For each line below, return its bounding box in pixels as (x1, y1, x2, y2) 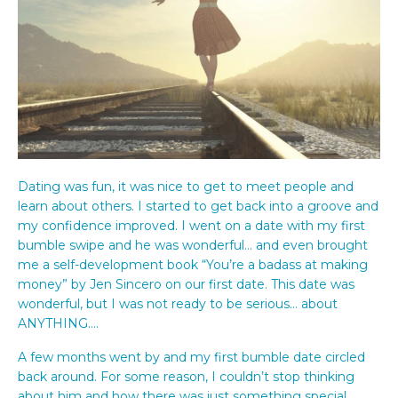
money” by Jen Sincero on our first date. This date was (18, 275, 354, 292)
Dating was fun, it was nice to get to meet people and (18, 178, 354, 195)
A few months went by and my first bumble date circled (18, 348, 365, 365)
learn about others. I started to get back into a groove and (18, 197, 378, 214)
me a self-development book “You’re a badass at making (18, 256, 368, 273)
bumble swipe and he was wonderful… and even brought (18, 236, 368, 253)
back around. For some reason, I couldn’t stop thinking (18, 368, 354, 385)
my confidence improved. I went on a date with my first (18, 217, 365, 234)
